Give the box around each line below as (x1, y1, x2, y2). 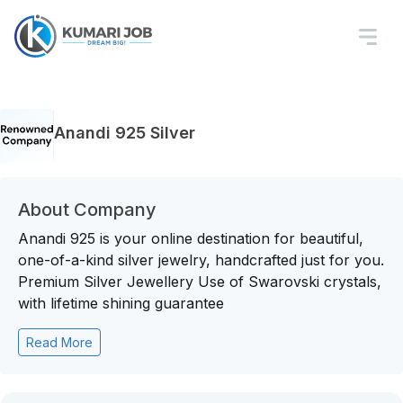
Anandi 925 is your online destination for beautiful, (18, 229, 363, 247)
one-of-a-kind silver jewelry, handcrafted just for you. (18, 251, 384, 269)
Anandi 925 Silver (54, 122, 195, 142)
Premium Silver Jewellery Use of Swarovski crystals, (18, 273, 381, 291)
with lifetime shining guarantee (18, 294, 224, 312)
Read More (26, 335, 93, 350)
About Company (18, 199, 157, 220)
